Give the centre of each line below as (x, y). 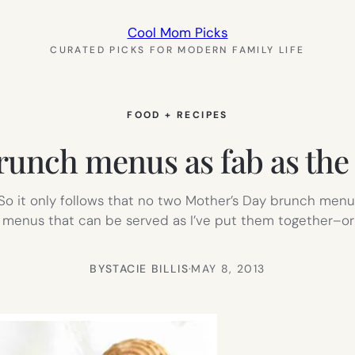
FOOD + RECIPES (177, 115)
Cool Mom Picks (177, 32)
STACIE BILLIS (147, 268)
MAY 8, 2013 (228, 268)
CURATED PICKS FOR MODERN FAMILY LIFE (177, 50)
